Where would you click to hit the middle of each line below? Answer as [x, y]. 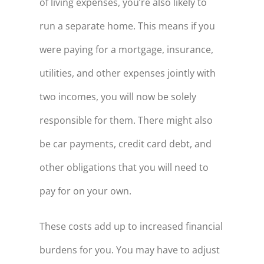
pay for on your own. [85, 191]
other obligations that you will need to [124, 168]
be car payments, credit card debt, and [125, 144]
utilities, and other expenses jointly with [127, 73]
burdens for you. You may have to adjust [129, 250]
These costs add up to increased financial [131, 227]
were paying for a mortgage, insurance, [126, 50]
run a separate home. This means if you [127, 26]
